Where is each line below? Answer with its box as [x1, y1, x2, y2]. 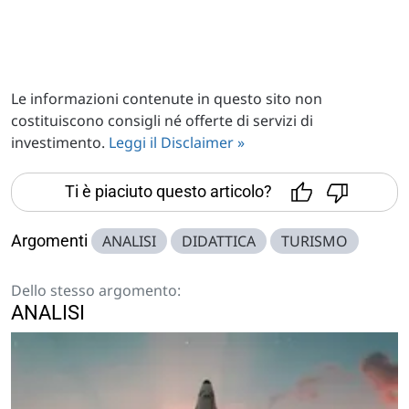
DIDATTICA [182, 230, 256, 251]
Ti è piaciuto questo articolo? [64, 181, 272, 201]
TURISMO [281, 230, 348, 251]
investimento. [11, 131, 109, 152]
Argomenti [11, 230, 88, 250]
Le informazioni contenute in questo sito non [11, 88, 322, 109]
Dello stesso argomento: [11, 279, 181, 300]
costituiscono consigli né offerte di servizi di [11, 110, 313, 131]
